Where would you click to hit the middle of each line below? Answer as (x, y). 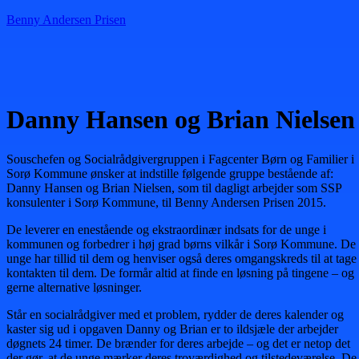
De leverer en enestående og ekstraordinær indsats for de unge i (166, 229)
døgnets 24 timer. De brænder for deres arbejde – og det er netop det (178, 343)
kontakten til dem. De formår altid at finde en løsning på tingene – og (180, 272)
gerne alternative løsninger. (74, 287)
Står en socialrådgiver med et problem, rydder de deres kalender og (175, 314)
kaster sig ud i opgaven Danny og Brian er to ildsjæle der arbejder (172, 329)
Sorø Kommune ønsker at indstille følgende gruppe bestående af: (170, 173)
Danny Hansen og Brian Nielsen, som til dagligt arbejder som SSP (174, 188)
